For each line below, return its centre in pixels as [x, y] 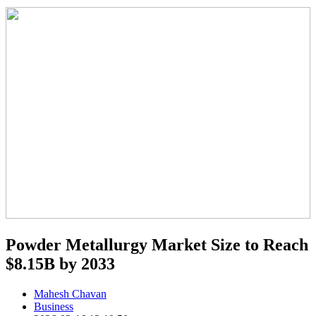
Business [54, 306]
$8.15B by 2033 [60, 263]
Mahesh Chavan [70, 293]
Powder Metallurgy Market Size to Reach [157, 244]
